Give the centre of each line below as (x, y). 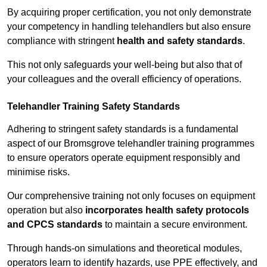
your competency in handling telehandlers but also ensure (129, 27)
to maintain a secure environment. (175, 225)
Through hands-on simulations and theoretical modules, (125, 249)
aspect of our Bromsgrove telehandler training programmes (131, 144)
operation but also (46, 210)
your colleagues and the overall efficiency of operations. (124, 79)
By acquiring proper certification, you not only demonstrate (129, 13)
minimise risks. (38, 172)
